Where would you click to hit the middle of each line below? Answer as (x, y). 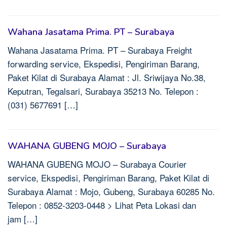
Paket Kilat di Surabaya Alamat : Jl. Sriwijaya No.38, (107, 77)
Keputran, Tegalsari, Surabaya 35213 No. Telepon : (103, 91)
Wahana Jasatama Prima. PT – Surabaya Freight (100, 50)
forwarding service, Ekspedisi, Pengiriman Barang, (104, 64)
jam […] (23, 219)
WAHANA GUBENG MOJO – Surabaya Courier (97, 164)
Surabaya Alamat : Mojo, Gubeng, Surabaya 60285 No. (111, 191)
